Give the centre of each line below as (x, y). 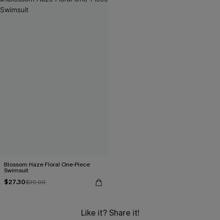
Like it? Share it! (110, 213)
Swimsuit (16, 170)
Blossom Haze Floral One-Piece (47, 164)
